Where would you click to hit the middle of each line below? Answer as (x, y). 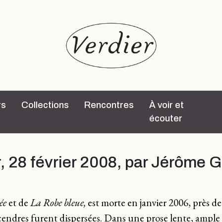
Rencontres (109, 105)
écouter (166, 118)
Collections (45, 105)
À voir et (166, 105)
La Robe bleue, (58, 202)
